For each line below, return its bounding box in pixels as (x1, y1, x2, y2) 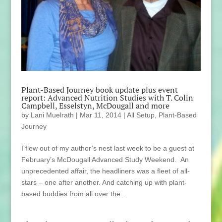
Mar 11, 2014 (79, 111, 121, 119)
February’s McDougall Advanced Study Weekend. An (21, 156, 189, 164)
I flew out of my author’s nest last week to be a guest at (21, 144, 194, 153)
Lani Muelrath (30, 111, 74, 119)
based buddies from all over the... (21, 190, 126, 198)
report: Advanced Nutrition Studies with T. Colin (21, 92, 193, 104)
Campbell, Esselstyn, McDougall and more (21, 100, 169, 111)
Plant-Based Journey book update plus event (21, 84, 178, 96)
